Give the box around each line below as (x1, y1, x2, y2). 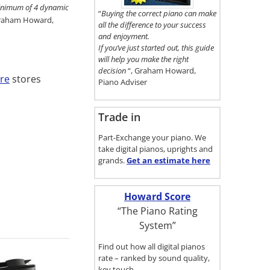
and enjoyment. (98, 31, 149, 42)
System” (139, 219, 176, 232)
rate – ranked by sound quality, (98, 253, 210, 263)
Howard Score (124, 190, 190, 203)
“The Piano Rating (117, 204, 198, 218)
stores (10, 72, 41, 86)
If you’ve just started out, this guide (98, 42, 214, 53)
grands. (98, 155, 127, 166)
